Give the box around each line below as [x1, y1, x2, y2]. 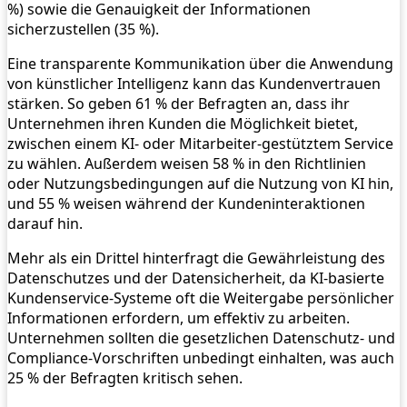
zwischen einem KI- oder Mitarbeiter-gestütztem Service [7, 134, 393, 154]
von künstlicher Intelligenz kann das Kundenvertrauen [7, 74, 381, 94]
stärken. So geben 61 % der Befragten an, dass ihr [7, 94, 350, 114]
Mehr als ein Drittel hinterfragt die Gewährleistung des [7, 248, 385, 269]
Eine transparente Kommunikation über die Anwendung [7, 54, 393, 74]
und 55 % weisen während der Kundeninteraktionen [7, 194, 365, 214]
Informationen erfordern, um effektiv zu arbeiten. [7, 308, 350, 329]
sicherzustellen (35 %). [7, 19, 159, 40]
